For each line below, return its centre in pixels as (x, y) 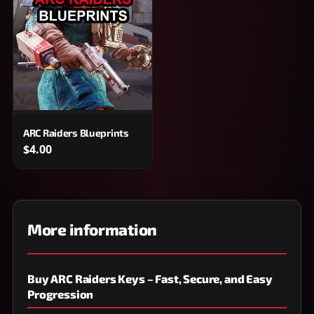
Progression (61, 294)
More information (92, 229)
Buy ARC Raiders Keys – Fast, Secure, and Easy (150, 278)
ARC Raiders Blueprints (76, 132)
